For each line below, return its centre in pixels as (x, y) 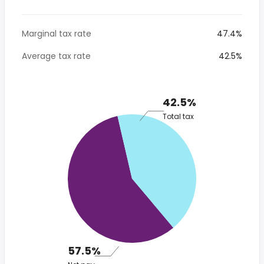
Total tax (178, 116)
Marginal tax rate (57, 34)
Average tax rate (56, 56)
